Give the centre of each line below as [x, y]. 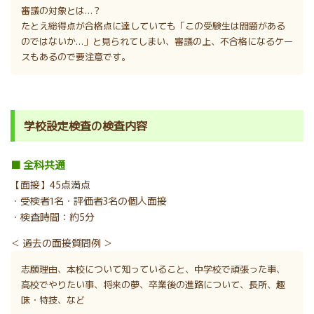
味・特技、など [53, 300]
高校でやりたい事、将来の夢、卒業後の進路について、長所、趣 [153, 285]
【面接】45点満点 [50, 185]
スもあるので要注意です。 [76, 57]
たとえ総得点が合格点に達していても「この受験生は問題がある [153, 26]
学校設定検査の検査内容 [86, 126]
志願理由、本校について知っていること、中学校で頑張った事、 [153, 269]
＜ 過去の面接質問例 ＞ [62, 243]
